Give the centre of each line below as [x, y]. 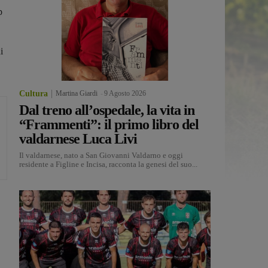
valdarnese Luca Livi [78, 139]
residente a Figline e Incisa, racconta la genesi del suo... [108, 165]
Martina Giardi [77, 94]
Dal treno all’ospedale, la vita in [107, 110]
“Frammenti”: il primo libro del [109, 125]
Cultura [33, 94]
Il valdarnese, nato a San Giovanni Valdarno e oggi [101, 156]
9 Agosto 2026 [125, 94]
